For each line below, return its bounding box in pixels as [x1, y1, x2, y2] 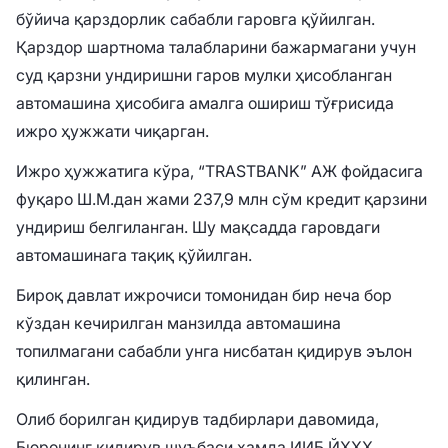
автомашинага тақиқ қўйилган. [16, 245, 252, 266]
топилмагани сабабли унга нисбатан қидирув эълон [16, 341, 412, 362]
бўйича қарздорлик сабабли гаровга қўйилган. [16, 9, 375, 30]
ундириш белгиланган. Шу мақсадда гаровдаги [16, 217, 380, 238]
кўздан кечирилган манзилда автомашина [16, 313, 341, 334]
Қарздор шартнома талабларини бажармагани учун [16, 37, 416, 58]
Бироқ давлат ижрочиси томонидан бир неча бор [16, 285, 392, 306]
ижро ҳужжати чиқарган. [16, 121, 209, 142]
